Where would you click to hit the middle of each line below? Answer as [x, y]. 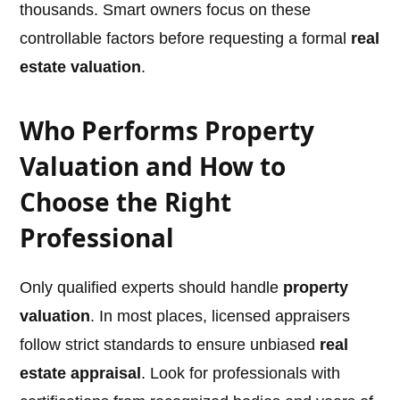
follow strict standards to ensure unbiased [170, 345]
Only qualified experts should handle [152, 288]
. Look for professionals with [241, 374]
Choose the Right [126, 202]
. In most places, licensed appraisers [221, 317]
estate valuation [81, 67]
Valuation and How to [153, 167]
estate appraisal [81, 374]
